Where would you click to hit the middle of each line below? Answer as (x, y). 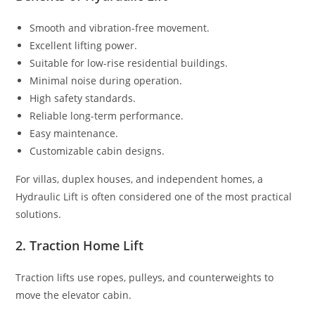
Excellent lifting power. (84, 45)
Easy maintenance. (74, 133)
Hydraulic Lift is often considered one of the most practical (154, 196)
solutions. (39, 214)
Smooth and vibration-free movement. (120, 27)
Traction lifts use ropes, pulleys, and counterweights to (145, 277)
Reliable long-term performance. (107, 115)
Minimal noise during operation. (106, 80)
